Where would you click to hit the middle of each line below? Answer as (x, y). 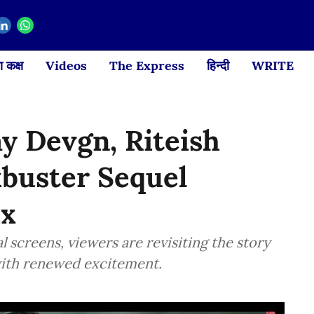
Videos (66, 65)
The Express (147, 65)
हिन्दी (218, 65)
